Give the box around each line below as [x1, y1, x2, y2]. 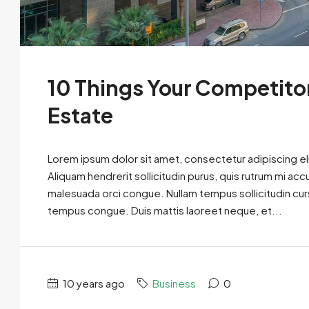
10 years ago [61, 277, 125, 290]
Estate [48, 102, 113, 129]
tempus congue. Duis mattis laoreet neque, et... [48, 203, 282, 217]
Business [152, 277, 196, 290]
